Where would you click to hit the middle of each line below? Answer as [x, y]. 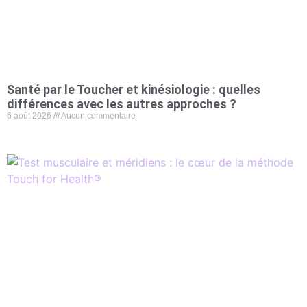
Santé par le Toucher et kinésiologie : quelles [134, 89]
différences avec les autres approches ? [122, 103]
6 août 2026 [30, 115]
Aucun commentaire [98, 115]
